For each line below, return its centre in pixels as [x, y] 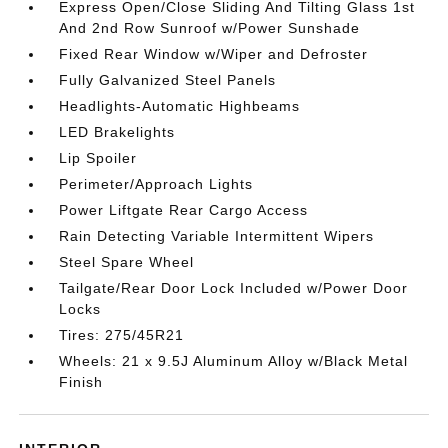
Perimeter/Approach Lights [156, 184]
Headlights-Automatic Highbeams [180, 106]
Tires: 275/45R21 [122, 335]
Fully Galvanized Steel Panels [168, 80]
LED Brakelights [117, 132]
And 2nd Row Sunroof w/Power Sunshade [210, 28]
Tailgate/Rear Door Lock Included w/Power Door [234, 288]
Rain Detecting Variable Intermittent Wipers [217, 236]
